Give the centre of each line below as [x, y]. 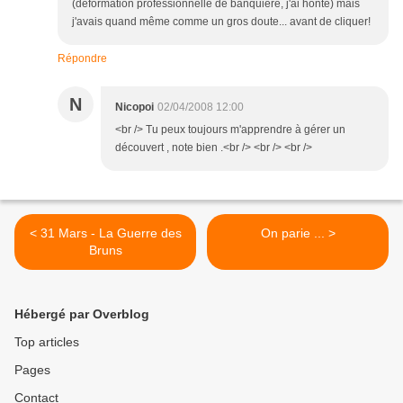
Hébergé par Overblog [82, 314]
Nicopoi [134, 107]
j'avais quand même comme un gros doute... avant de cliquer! [221, 22]
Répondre [82, 59]
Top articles [47, 342]
